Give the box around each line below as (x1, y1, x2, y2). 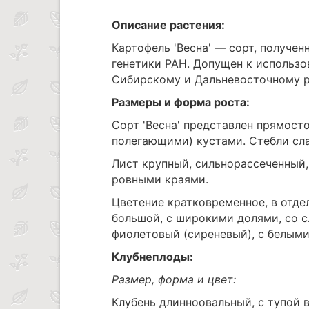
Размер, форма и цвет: (112, 272, 236, 286)
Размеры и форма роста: (112, 94, 250, 109)
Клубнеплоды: (112, 249, 193, 263)
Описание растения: (112, 17, 225, 32)
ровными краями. (112, 172, 208, 186)
